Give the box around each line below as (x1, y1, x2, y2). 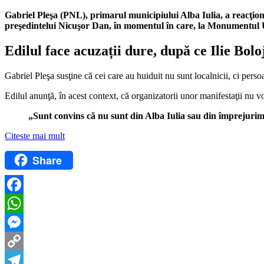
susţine (57, 70, 82, 81)
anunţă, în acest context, (29, 90, 121, 101)
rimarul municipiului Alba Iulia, (95, 9, 225, 20)
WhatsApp (5, 217, 45, 227)
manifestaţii (200, 90, 242, 101)
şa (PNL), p (49, 9, 95, 20)
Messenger (5, 236, 45, 246)
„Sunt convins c (28, 110, 91, 121)
